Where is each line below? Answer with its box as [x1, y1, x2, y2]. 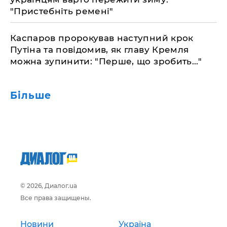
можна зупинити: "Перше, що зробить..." [10, 56, 202, 66]
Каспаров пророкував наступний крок [10, 33, 194, 43]
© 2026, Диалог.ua [20, 182, 77, 190]
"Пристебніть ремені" [10, 6, 113, 16]
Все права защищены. [20, 194, 91, 202]
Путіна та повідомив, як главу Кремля [10, 45, 189, 55]
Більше [10, 90, 51, 101]
